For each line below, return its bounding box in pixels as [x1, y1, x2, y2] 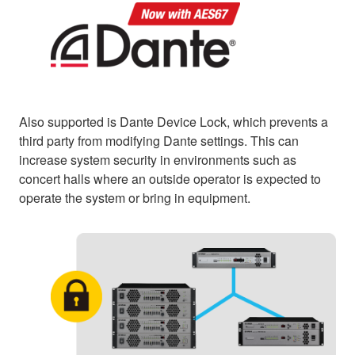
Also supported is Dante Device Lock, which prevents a [19, 113, 328, 132]
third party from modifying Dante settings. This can [19, 132, 299, 151]
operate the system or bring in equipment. [19, 189, 250, 208]
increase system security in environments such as [19, 151, 296, 170]
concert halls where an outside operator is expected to [19, 170, 321, 189]
